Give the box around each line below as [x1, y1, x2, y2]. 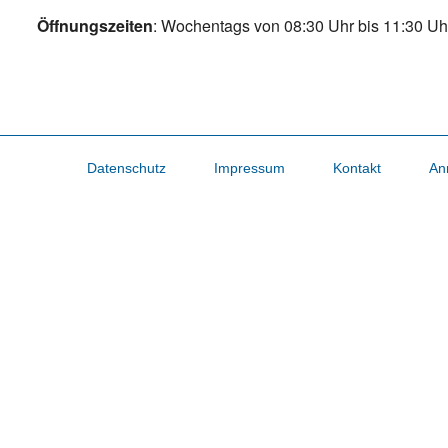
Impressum [213, 160, 285, 177]
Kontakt [332, 160, 381, 177]
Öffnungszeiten [37, 14, 153, 38]
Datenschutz [86, 160, 166, 177]
